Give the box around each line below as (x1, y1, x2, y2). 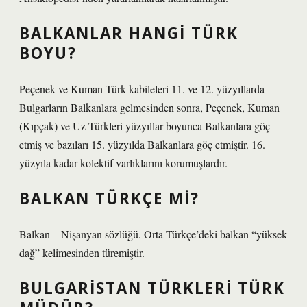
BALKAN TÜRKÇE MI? (19, 188, 199, 209)
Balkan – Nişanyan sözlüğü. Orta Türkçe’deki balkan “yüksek (19, 227, 287, 241)
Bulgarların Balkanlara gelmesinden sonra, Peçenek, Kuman (19, 100, 280, 114)
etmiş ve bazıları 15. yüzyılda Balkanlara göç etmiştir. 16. (19, 137, 265, 151)
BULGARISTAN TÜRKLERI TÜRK (19, 278, 285, 299)
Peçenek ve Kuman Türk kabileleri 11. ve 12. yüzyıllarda (19, 82, 265, 96)
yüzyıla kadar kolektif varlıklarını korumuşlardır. (19, 156, 228, 170)
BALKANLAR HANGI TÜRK (19, 23, 238, 44)
